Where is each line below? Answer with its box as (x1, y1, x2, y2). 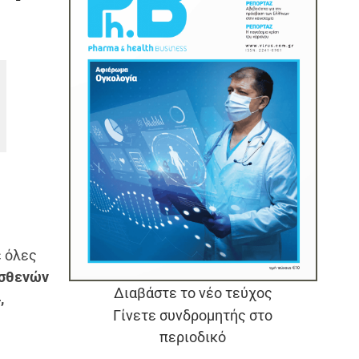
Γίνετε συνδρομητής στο (113, 306, 273, 324)
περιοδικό (159, 328, 227, 345)
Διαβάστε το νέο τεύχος (113, 284, 272, 301)
